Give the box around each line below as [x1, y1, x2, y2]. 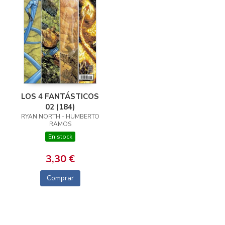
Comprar [46, 173, 74, 183]
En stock [48, 133, 72, 141]
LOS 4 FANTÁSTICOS [21, 91, 99, 102]
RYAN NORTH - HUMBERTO [21, 113, 99, 121]
